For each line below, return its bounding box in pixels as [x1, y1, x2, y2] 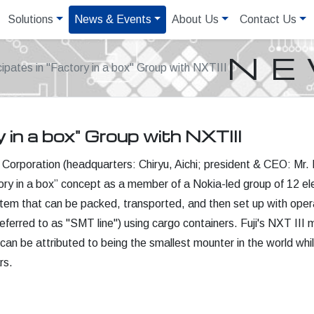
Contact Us [240, 13, 297, 25]
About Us [172, 13, 219, 25]
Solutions [8, 13, 54, 25]
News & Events [74, 13, 151, 25]
